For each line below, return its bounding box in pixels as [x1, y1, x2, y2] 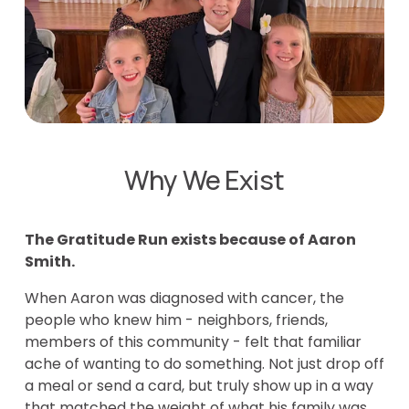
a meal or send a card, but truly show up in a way [24, 374, 373, 396]
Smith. [24, 250, 75, 272]
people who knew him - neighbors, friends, [24, 309, 328, 330]
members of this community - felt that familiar [24, 330, 362, 352]
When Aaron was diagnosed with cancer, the [24, 287, 344, 309]
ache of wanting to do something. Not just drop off [24, 352, 384, 374]
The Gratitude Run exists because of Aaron [24, 228, 356, 250]
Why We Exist [124, 161, 285, 198]
